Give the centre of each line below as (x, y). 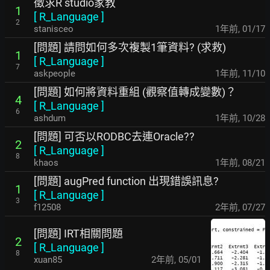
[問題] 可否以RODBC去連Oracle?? (114, 137)
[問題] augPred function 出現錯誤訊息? (126, 181)
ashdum (50, 118)
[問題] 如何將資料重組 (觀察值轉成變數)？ (135, 92)
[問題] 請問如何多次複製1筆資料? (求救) (130, 47)
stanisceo (54, 29)
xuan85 (48, 259)
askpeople (55, 74)
